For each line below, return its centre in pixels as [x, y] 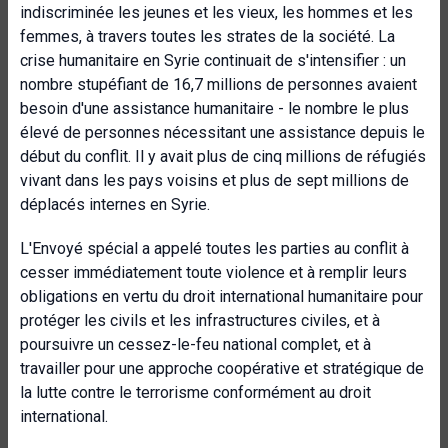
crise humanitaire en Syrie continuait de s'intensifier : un [213, 60]
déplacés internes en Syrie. [115, 204]
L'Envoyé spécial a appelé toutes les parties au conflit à [214, 248]
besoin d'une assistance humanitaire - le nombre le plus [214, 108]
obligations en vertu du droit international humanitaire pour [221, 296]
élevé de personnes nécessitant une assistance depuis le [222, 132]
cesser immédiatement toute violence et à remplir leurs [213, 272]
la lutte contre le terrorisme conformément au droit [195, 392]
